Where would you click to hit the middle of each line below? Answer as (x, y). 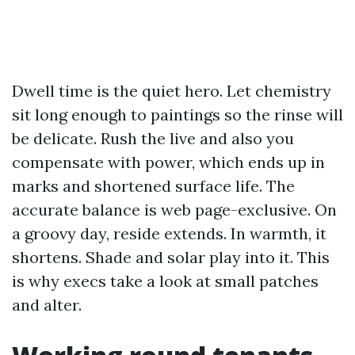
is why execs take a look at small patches (165, 281)
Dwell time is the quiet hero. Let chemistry (172, 91)
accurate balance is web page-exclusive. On (174, 210)
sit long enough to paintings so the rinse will (177, 115)
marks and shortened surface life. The (153, 186)
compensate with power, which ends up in (168, 162)
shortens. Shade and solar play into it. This (171, 257)
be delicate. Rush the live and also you (153, 138)
